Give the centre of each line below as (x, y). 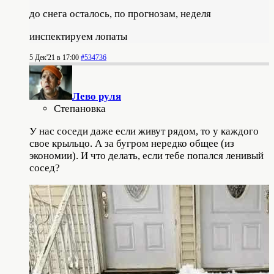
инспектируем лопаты (78, 36)
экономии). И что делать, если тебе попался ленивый (146, 155)
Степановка (80, 108)
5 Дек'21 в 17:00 (54, 57)
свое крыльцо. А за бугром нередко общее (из (132, 143)
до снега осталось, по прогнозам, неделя (120, 13)
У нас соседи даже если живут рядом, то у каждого (144, 131)
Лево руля (97, 96)
